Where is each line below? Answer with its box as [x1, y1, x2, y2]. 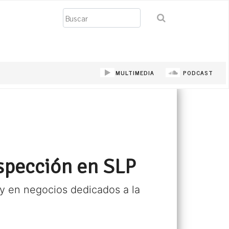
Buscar [50, 9, 76, 25]
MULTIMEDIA [116, 67, 155, 78]
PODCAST [181, 67, 214, 78]
